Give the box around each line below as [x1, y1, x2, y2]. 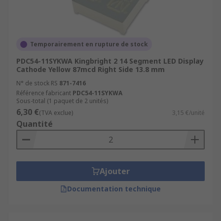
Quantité [16, 118, 53, 129]
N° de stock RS [16, 79, 58, 87]
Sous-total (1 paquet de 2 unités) [16, 97, 108, 105]
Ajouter [99, 166, 130, 177]
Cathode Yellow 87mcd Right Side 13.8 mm [16, 65, 165, 74]
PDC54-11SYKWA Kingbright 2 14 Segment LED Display [16, 56, 204, 66]
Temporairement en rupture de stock [30, 40, 148, 48]
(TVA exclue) [39, 109, 73, 117]
